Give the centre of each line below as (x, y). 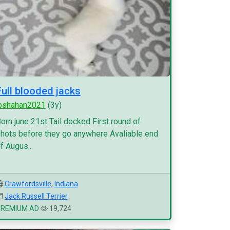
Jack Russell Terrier (36, 196)
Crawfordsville (28, 184)
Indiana (66, 184)
